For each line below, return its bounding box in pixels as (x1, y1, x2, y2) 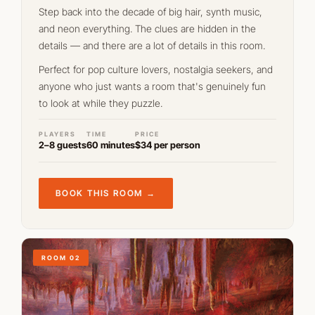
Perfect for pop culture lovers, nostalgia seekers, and (39, 63, 273, 75)
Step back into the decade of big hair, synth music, (39, 6, 262, 18)
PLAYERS (39, 130, 76, 138)
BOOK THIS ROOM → (56, 188, 156, 198)
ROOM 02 (41, 254, 80, 262)
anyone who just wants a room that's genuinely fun (39, 80, 266, 92)
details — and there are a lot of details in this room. (39, 39, 265, 51)
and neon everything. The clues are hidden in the (39, 22, 256, 34)
